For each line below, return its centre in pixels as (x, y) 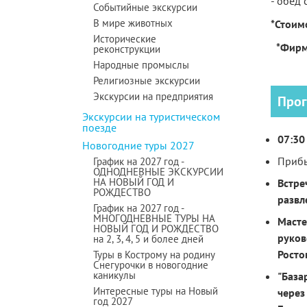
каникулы (114, 275)
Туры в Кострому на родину (154, 255)
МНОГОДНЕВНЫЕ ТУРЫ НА (154, 218)
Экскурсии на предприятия (153, 96)
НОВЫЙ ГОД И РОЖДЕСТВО (156, 229)
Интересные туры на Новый (156, 291)
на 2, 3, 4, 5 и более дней (148, 239)
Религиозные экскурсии (147, 81)
